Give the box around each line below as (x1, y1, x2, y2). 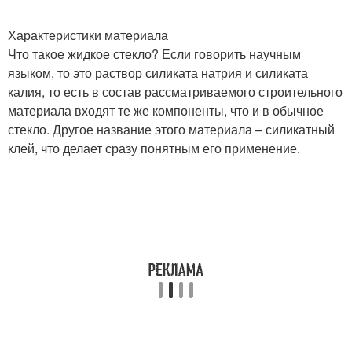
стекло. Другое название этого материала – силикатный (8, 120, 335, 138)
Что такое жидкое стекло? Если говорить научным (8, 45, 301, 63)
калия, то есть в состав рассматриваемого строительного (8, 82, 343, 101)
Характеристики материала (8, 26, 168, 44)
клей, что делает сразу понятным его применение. (8, 139, 300, 157)
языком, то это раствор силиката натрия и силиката (8, 64, 308, 82)
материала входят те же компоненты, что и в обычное (8, 101, 324, 119)
